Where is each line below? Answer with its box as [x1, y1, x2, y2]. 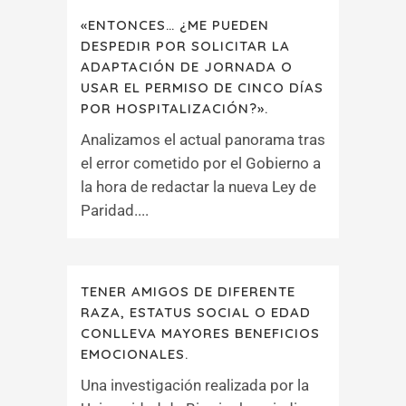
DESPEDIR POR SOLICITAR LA [81, 37, 290, 54]
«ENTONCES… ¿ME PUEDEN [81, 16, 269, 34]
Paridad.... [81, 201, 149, 219]
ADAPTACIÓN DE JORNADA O [81, 58, 293, 75]
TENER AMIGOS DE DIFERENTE [81, 283, 295, 300]
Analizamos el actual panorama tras [81, 130, 325, 149]
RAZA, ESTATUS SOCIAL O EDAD [81, 304, 311, 321]
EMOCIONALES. [81, 345, 188, 362]
